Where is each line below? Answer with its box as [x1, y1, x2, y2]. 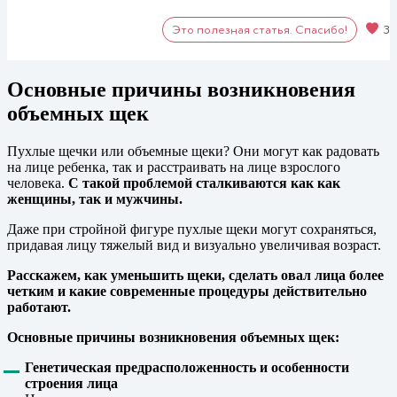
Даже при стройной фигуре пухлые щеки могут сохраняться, [7, 222, 377, 237]
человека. [7, 175, 68, 191]
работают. [7, 300, 71, 315]
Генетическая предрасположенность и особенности [25, 360, 349, 376]
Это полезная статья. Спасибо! [172, 19, 347, 37]
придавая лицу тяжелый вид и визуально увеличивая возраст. [7, 237, 381, 253]
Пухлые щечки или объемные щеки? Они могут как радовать [7, 144, 379, 160]
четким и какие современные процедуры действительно [7, 284, 367, 300]
